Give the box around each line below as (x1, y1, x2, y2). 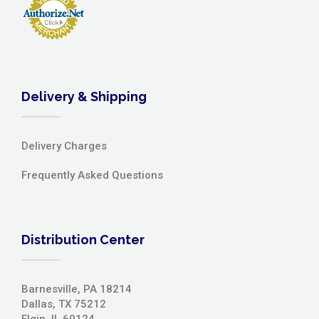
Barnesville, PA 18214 (21, 282, 132, 296)
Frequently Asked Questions (21, 168, 163, 182)
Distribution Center (21, 231, 145, 247)
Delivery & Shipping (21, 88, 147, 104)
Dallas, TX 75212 (21, 297, 106, 310)
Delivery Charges (21, 139, 107, 152)
